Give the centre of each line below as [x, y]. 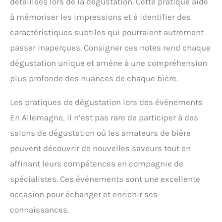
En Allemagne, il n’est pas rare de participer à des [104, 117]
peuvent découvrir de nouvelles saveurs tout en [100, 148]
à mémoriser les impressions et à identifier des [100, 17]
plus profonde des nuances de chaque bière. [94, 78]
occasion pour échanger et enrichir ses [84, 194]
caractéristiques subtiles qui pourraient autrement [107, 32]
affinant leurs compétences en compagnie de [97, 163]
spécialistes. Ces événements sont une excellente [105, 179]
